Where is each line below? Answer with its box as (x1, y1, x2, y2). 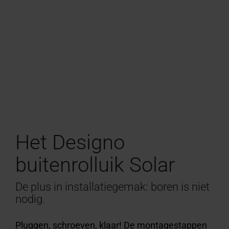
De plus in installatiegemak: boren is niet (15, 180, 210, 193)
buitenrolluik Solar (15, 152, 175, 177)
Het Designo (15, 130, 125, 154)
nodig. (15, 192, 45, 205)
